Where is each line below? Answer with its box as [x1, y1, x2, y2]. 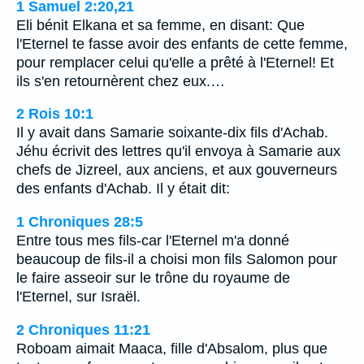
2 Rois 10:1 [16, 106, 93, 123]
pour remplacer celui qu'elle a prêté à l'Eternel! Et [16, 54, 334, 71]
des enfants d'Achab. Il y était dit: [16, 180, 230, 197]
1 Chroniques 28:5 [16, 213, 143, 230]
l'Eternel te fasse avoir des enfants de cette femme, [16, 35, 348, 52]
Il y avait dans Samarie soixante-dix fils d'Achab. [16, 124, 328, 141]
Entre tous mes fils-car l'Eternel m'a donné [16, 232, 289, 249]
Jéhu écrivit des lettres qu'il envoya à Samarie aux [16, 143, 340, 160]
